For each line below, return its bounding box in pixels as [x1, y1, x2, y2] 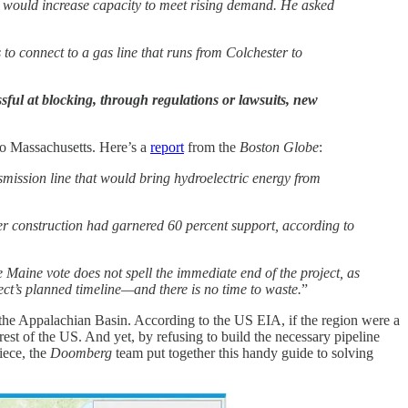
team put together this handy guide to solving [116, 345, 373, 362]
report [150, 139, 184, 156]
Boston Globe [240, 139, 319, 156]
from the [184, 139, 240, 156]
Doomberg [50, 345, 116, 362]
